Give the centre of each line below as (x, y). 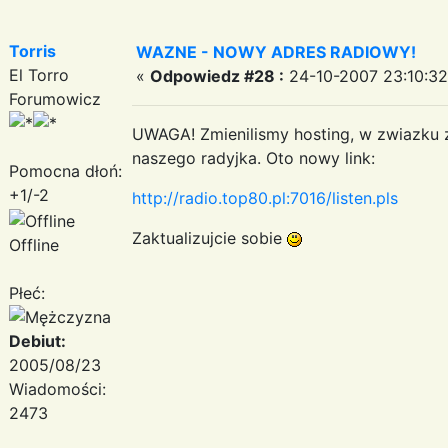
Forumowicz (55, 98)
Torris (32, 50)
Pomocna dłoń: (65, 170)
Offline (34, 244)
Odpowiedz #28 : (217, 75)
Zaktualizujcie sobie (209, 237)
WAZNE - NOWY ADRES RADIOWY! (276, 51)
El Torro (39, 74)
